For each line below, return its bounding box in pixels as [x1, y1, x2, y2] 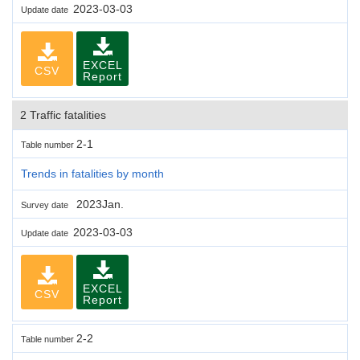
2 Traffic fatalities [20, 108, 106, 121]
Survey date [21, 199, 73, 210]
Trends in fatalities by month [21, 166, 164, 180]
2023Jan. [73, 197, 124, 211]
